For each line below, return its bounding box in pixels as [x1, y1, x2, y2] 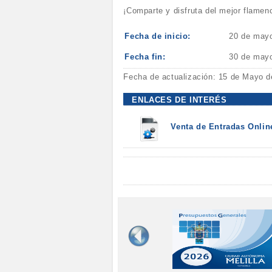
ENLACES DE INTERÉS [132, 95, 227, 104]
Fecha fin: [124, 52, 166, 61]
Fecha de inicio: [124, 31, 191, 41]
